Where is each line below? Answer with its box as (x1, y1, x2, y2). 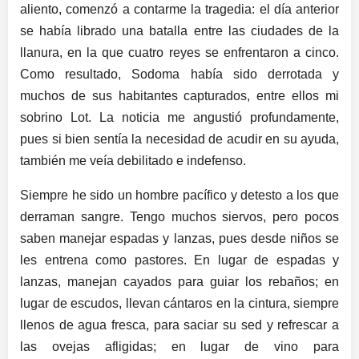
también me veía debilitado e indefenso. (20, 153, 246, 167)
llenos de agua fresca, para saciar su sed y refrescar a (20, 317, 339, 332)
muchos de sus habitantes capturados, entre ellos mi (20, 88, 339, 103)
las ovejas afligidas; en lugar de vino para (20, 339, 339, 353)
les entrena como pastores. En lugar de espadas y (20, 252, 339, 267)
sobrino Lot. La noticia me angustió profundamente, (20, 110, 339, 124)
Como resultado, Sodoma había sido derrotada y (20, 67, 339, 81)
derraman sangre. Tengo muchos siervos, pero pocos (20, 209, 339, 224)
